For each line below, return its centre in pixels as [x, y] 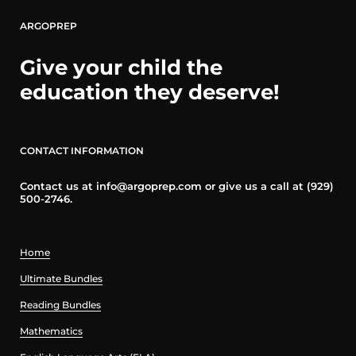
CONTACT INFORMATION [82, 151]
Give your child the [121, 68]
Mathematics [51, 331]
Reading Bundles [60, 305]
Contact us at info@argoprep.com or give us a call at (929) [177, 187]
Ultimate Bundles [61, 279]
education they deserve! [150, 93]
